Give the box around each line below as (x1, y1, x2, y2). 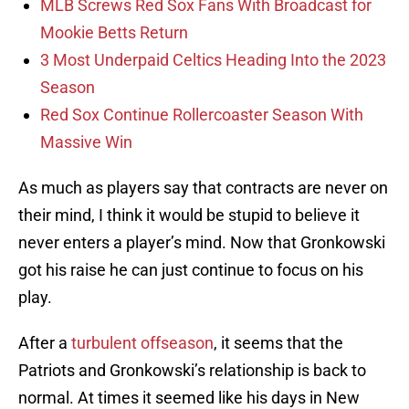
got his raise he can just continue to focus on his (18, 260, 363, 280)
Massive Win (40, 132, 132, 152)
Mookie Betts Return (40, 23, 188, 43)
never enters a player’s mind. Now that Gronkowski (18, 233, 385, 253)
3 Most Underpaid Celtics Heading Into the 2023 (40, 50, 386, 70)
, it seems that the (214, 333, 343, 353)
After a (18, 333, 71, 353)
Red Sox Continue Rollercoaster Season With (40, 105, 363, 125)
